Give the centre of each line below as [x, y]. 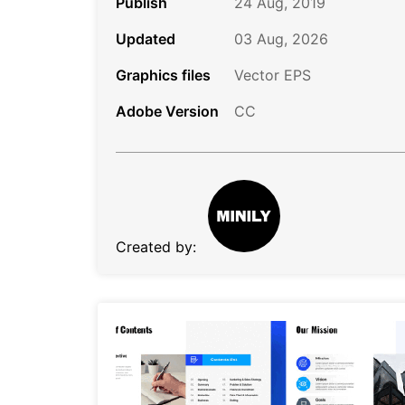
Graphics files [163, 75]
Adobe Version [167, 111]
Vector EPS [273, 75]
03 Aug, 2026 [281, 38]
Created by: [156, 246]
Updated [146, 38]
